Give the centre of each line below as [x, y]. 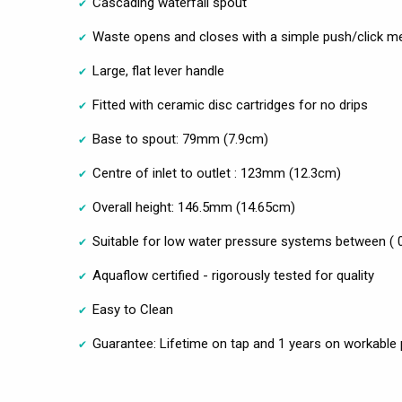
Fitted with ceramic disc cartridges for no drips [230, 105]
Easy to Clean [133, 309]
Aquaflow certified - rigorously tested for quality [233, 275]
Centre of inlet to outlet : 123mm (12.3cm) [217, 173]
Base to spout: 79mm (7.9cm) [180, 139]
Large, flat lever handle [158, 70]
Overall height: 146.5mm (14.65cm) [194, 207]
